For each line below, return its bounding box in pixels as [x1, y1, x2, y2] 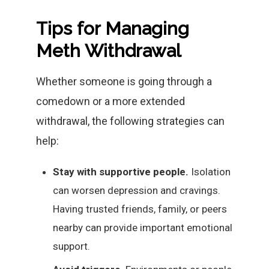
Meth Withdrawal [36, 40, 181, 61]
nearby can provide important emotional [53, 222, 232, 234]
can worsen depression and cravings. [53, 184, 220, 196]
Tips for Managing [36, 18, 189, 39]
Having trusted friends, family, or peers [53, 203, 227, 215]
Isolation [189, 166, 231, 178]
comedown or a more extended [36, 95, 185, 107]
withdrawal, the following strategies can [36, 115, 225, 127]
